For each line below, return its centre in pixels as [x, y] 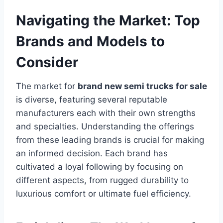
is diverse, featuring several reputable [92, 99]
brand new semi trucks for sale [142, 86]
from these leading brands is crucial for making [110, 140]
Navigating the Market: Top [108, 20]
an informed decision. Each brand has [92, 153]
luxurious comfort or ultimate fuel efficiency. [104, 193]
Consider [47, 62]
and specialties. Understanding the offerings [105, 126]
